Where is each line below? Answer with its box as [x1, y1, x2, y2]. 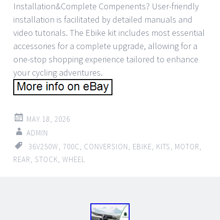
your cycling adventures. [13, 66, 103, 78]
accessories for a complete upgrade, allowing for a [13, 40, 197, 52]
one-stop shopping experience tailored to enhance [13, 53, 198, 65]
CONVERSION [84, 141, 128, 151]
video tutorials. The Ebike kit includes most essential [13, 27, 205, 38]
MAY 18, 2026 [27, 114, 70, 124]
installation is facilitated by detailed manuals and [13, 13, 192, 25]
